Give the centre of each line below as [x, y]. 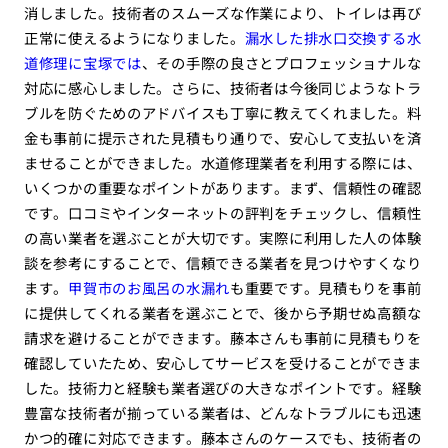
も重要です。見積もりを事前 [325, 288]
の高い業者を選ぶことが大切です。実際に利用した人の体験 [222, 238]
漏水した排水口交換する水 [333, 38]
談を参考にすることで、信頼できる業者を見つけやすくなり [222, 263]
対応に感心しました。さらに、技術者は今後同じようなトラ [222, 88]
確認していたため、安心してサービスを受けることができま [222, 363]
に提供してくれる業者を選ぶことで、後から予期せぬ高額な [222, 313]
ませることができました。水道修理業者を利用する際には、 [222, 163]
